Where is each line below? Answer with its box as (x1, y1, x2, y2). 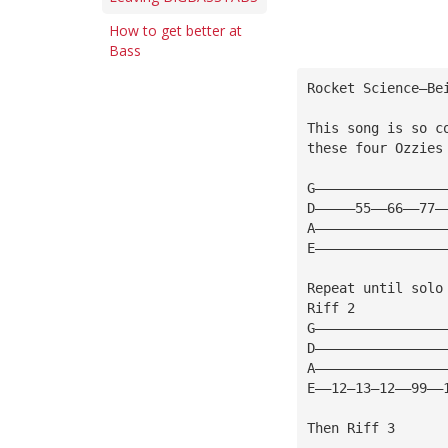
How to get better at (109, 21, 242, 40)
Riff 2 (306, 299, 355, 316)
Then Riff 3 (306, 419, 395, 436)
